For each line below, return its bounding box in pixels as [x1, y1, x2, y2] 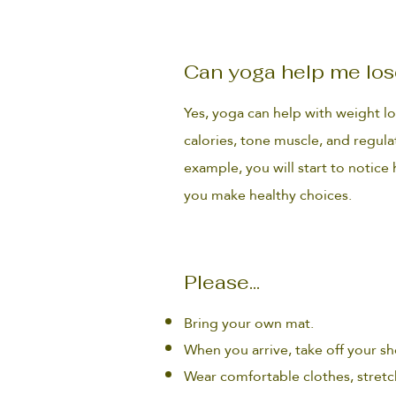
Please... [184, 270, 260, 294]
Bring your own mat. [184, 309, 317, 337]
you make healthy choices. [184, 181, 352, 209]
